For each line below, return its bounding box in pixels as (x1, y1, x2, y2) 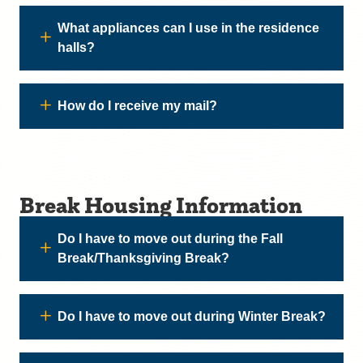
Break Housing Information (19, 190, 302, 220)
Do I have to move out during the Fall (58, 232, 283, 246)
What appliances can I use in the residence (58, 21, 319, 35)
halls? (58, 41, 95, 54)
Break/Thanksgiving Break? (58, 251, 229, 265)
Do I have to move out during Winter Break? (58, 310, 326, 323)
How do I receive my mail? (58, 99, 217, 113)
